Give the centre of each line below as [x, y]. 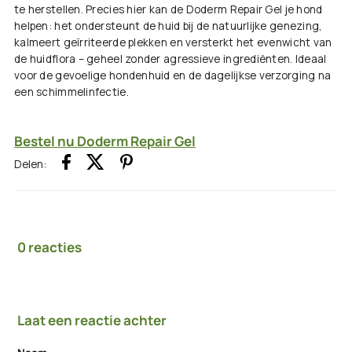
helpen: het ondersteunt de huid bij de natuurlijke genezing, [169, 26]
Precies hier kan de [136, 10]
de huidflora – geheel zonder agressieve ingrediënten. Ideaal [170, 59]
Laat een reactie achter [92, 321]
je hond [302, 10]
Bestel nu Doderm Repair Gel [105, 141]
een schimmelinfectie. [71, 92]
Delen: [31, 164]
